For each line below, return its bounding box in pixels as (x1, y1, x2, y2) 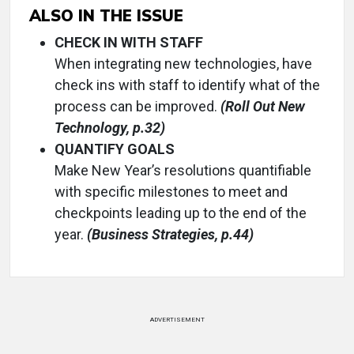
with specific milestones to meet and (55, 183, 288, 201)
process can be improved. (55, 98, 220, 115)
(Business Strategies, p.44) (87, 226, 254, 243)
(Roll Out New (220, 98, 305, 115)
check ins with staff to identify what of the (55, 77, 320, 94)
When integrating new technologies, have (55, 55, 312, 73)
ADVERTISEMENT (149, 316, 205, 324)
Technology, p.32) (55, 119, 165, 137)
